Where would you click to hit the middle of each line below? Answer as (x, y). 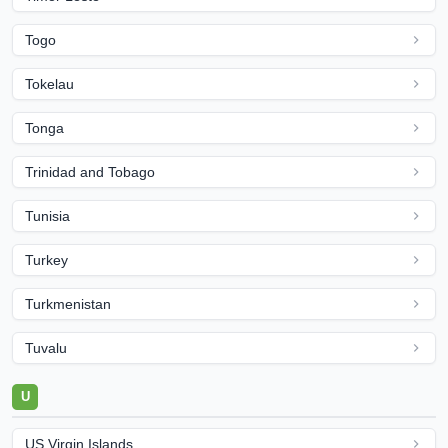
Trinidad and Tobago (90, 172)
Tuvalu (46, 348)
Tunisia (47, 216)
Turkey (46, 260)
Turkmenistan (68, 304)
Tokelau (49, 84)
